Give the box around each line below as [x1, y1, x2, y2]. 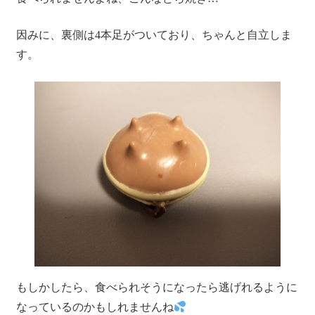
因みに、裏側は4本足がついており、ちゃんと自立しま [15, 29, 292, 41]
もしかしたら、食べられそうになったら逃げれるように [15, 281, 297, 294]
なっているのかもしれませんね [15, 301, 174, 314]
